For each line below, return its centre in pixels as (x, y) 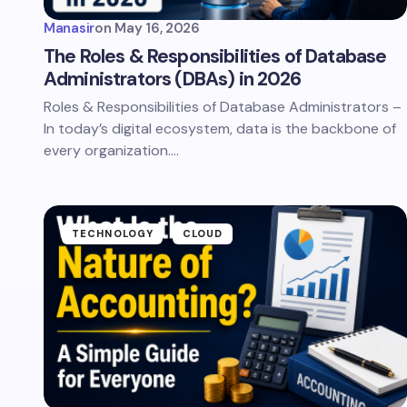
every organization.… (111, 150)
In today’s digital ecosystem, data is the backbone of (220, 129)
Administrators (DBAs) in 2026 (173, 79)
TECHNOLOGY (113, 233)
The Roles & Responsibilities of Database (215, 56)
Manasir (69, 28)
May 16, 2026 (157, 28)
